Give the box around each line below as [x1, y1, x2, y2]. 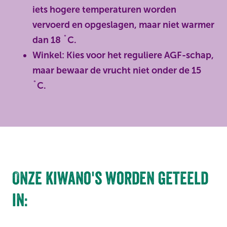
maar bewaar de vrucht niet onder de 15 [32, 65, 201, 76]
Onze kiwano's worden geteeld [12, 167, 208, 189]
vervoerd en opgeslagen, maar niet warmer [32, 19, 214, 30]
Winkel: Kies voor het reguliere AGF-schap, [32, 50, 214, 61]
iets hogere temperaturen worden [32, 4, 176, 15]
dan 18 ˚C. [32, 34, 77, 46]
